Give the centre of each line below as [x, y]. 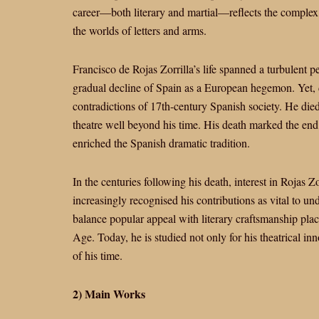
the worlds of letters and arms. [140, 30]
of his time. [98, 255]
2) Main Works [109, 294]
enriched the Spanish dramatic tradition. [161, 143]
